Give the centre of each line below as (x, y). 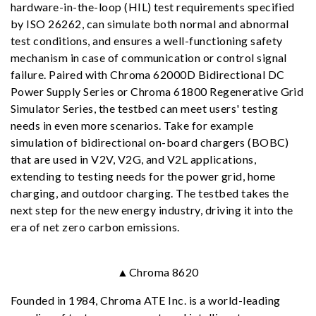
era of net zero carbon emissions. (95, 227)
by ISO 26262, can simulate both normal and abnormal (150, 24)
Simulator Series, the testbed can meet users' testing (145, 108)
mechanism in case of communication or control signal (149, 57)
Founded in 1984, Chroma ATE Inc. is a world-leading (146, 300)
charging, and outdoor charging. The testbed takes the (150, 193)
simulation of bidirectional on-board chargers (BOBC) (150, 142)
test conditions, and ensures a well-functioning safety (147, 41)
